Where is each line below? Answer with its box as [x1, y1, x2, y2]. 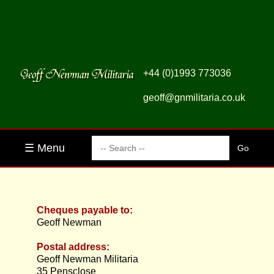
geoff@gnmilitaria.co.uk [143, 92, 245, 103]
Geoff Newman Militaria [37, 254, 138, 264]
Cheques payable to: [37, 205, 135, 215]
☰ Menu [24, 142, 65, 154]
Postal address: [37, 242, 112, 252]
